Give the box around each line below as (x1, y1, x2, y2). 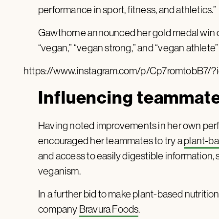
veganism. (38, 164, 81, 177)
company (38, 202, 79, 216)
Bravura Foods (79, 202, 139, 216)
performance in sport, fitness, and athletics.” (38, 2, 217, 16)
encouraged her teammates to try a (38, 133, 184, 147)
